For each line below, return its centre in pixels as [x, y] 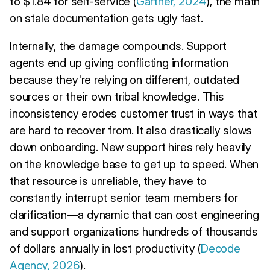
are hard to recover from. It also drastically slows [131, 130]
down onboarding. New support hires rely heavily [130, 147]
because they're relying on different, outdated [125, 79]
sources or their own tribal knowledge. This [117, 96]
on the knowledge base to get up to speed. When [134, 164]
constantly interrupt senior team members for [124, 197]
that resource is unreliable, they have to [108, 181]
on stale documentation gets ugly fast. [106, 18]
